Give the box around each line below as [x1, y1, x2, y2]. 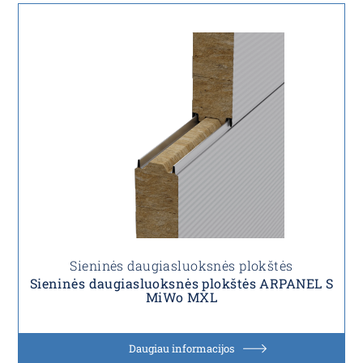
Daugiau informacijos [129, 341, 234, 357]
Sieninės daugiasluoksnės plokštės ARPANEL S [29, 275, 334, 293]
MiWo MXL [145, 288, 218, 306]
